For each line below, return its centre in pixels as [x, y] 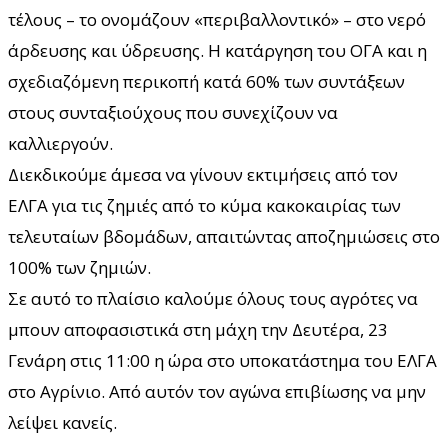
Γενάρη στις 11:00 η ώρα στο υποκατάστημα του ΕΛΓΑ [222, 360]
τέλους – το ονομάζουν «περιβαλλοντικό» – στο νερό [217, 19]
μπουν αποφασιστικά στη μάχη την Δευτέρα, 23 [198, 329]
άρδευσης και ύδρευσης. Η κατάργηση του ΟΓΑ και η [217, 50]
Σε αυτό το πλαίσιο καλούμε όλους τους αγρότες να [213, 298]
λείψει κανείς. [62, 422]
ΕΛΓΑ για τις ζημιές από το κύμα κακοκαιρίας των [204, 205]
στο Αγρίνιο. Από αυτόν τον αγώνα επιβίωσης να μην [217, 391]
